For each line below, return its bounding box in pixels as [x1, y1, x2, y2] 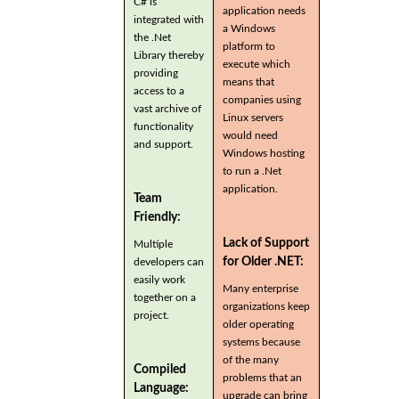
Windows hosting [223, 147, 305, 159]
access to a [134, 85, 184, 96]
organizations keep [223, 300, 310, 312]
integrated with [134, 13, 204, 25]
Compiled [134, 362, 186, 376]
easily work [134, 273, 185, 285]
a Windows [223, 22, 275, 34]
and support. [134, 138, 196, 150]
